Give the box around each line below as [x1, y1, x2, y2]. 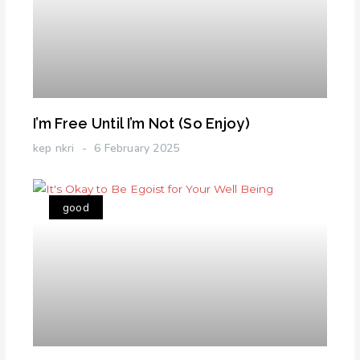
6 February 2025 [91, 141, 180, 157]
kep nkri [33, 141, 78, 157]
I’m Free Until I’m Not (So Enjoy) [33, 115, 250, 133]
